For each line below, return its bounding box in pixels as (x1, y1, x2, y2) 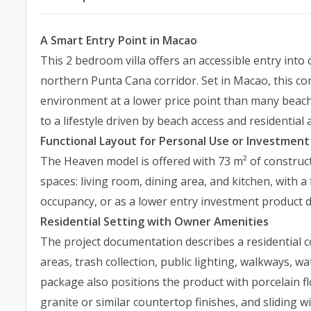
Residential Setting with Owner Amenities (40, 214, 269, 229)
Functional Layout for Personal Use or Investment (40, 133, 310, 149)
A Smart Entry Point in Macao (40, 33, 197, 48)
